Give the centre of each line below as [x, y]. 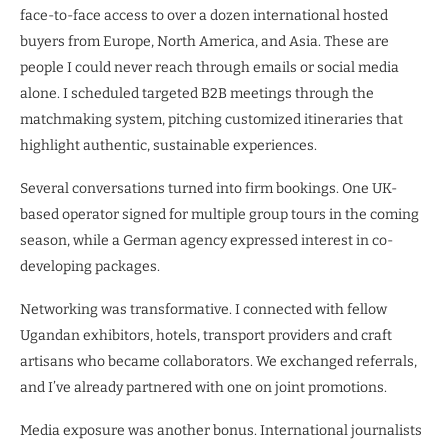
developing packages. [90, 267]
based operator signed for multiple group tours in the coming [219, 215]
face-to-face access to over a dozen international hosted [204, 16]
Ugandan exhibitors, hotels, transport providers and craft [206, 336]
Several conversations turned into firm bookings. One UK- [208, 189]
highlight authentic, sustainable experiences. [170, 146]
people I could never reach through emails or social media [209, 68]
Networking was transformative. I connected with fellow [203, 310]
